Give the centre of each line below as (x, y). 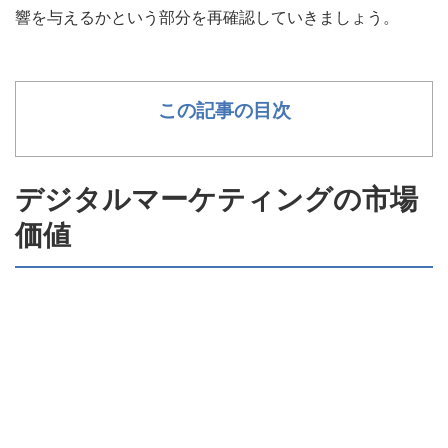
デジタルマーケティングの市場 (216, 199)
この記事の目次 (224, 110)
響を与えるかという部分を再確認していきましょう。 (207, 17)
